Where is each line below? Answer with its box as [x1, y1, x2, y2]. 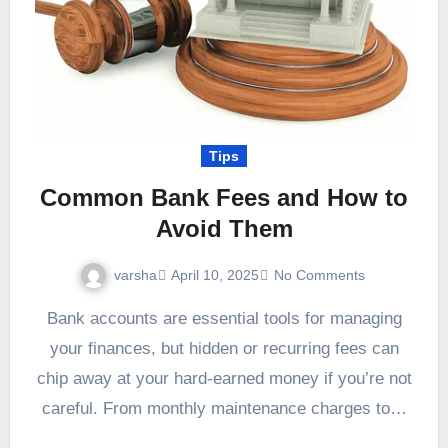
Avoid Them [155, 214, 293, 242]
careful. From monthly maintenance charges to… [41, 399, 407, 419]
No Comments [273, 266, 365, 283]
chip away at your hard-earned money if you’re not [36, 369, 412, 389]
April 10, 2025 [170, 266, 259, 283]
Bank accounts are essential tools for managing [46, 309, 58, 329]
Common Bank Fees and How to [40, 183, 408, 211]
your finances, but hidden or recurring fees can [49, 339, 399, 359]
